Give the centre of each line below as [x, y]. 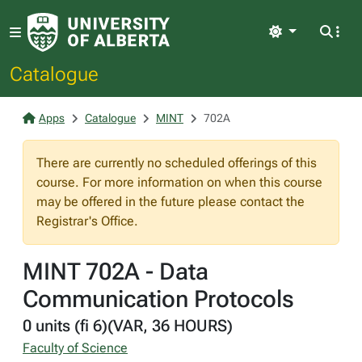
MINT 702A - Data [116, 271]
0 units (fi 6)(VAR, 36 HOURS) [128, 326]
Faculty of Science [75, 348]
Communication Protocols [158, 299]
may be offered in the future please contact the [170, 202]
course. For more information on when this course [179, 182]
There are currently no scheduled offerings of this [177, 163]
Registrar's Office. [87, 221]
